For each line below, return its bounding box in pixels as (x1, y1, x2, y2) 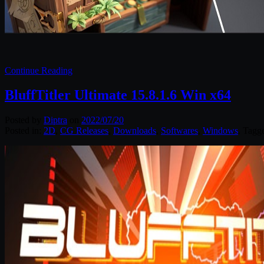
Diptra (44, 115, 67, 126)
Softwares (161, 126, 198, 136)
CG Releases (60, 126, 108, 136)
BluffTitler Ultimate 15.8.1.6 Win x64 (5, 87, 231, 103)
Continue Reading (5, 65, 72, 75)
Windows (203, 126, 238, 136)
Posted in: (5, 126, 44, 136)
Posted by (5, 115, 44, 126)
